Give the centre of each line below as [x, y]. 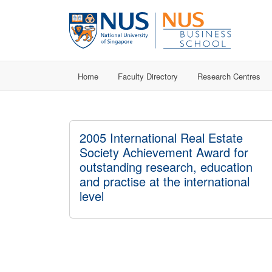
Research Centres [229, 76]
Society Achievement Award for [164, 152]
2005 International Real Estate [161, 138]
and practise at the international [165, 181]
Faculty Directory [148, 76]
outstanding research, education [166, 167]
